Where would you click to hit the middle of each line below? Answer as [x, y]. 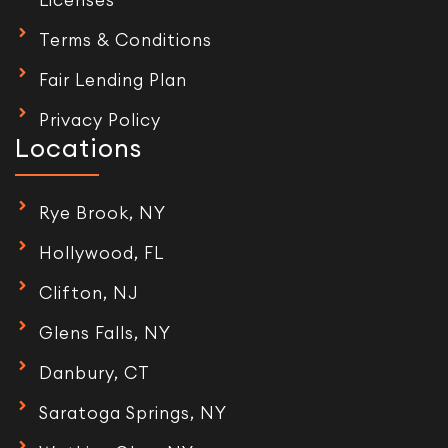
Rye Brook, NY [102, 213]
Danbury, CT [94, 373]
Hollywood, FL [101, 253]
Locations [78, 147]
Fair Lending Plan [112, 79]
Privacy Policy [99, 119]
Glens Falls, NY [104, 333]
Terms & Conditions [125, 39]
